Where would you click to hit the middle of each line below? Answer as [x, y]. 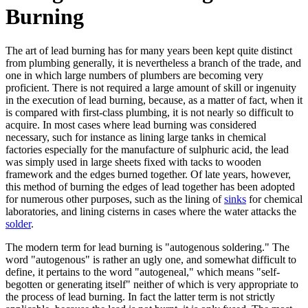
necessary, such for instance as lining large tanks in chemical [136, 137]
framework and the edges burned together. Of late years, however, [148, 174]
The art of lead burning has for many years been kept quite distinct [149, 50]
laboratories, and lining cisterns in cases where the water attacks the [151, 211]
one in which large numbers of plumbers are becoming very [134, 75]
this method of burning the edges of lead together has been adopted [150, 186]
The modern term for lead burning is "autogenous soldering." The [147, 247]
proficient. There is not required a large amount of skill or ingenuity [151, 87]
